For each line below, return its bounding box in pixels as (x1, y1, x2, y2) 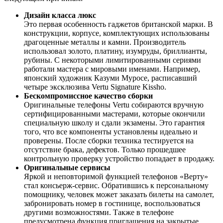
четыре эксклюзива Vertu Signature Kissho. (24, 83, 166, 92)
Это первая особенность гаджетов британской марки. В (24, 20, 213, 29)
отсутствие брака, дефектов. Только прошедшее (24, 145, 186, 154)
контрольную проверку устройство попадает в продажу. (24, 154, 215, 163)
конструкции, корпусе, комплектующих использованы (24, 29, 210, 38)
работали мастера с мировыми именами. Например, (24, 65, 200, 74)
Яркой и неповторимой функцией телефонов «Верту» (24, 172, 208, 181)
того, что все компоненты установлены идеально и (24, 127, 198, 136)
